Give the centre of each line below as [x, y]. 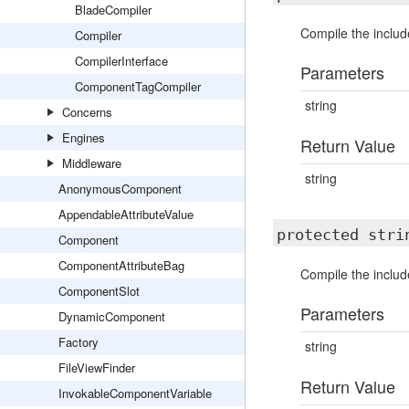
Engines [84, 137]
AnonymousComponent [120, 189]
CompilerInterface [121, 61]
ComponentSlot [99, 291]
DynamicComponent [112, 316]
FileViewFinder [97, 367]
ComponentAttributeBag [121, 265]
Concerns [87, 112]
